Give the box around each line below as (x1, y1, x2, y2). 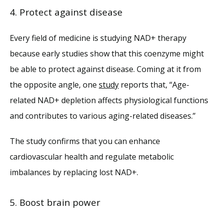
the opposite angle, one (10, 79, 99, 90)
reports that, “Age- (119, 79, 189, 90)
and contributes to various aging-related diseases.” (10, 110, 196, 121)
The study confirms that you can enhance (10, 135, 160, 146)
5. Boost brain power (10, 196, 100, 208)
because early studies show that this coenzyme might (10, 48, 204, 59)
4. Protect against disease (10, 5, 123, 18)
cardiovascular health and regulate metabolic (10, 151, 174, 162)
